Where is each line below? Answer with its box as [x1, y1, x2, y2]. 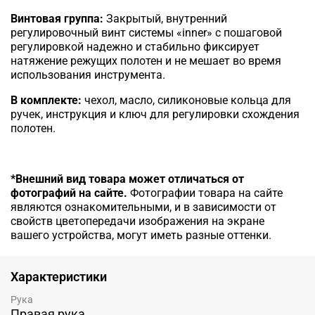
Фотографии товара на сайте [130, 186, 283, 200]
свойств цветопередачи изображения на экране [11, 214, 264, 228]
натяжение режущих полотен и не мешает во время [11, 53, 281, 67]
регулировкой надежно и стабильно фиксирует [11, 39, 259, 53]
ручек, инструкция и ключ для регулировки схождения [11, 107, 300, 121]
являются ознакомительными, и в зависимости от [11, 200, 276, 214]
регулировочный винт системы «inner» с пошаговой [11, 25, 282, 39]
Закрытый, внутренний [106, 11, 227, 25]
